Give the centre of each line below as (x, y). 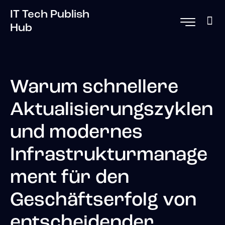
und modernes (76, 133)
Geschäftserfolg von (103, 201)
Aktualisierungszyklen (111, 110)
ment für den (70, 178)
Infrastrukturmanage (109, 156)
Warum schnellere (94, 88)
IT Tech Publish (50, 15)
